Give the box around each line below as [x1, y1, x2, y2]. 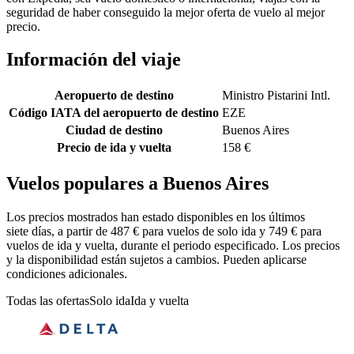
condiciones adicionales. [6, 267, 127, 281]
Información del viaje [6, 49, 181, 70]
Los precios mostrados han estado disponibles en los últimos [6, 210, 305, 224]
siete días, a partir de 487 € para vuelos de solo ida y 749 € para [6, 224, 322, 239]
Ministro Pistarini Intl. [222, 88, 330, 103]
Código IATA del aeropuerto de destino [9, 106, 219, 120]
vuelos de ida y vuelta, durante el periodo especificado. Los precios [6, 239, 340, 253]
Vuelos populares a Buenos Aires [6, 173, 269, 194]
